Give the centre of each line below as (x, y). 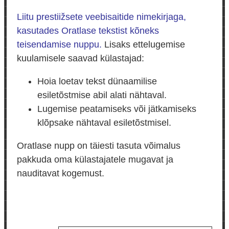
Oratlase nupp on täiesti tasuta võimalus (99, 146)
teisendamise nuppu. (59, 45)
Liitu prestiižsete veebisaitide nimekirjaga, (101, 17)
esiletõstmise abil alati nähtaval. (102, 95)
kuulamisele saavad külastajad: (81, 59)
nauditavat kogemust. (61, 174)
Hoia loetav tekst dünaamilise (97, 82)
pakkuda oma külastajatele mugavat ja (95, 160)
